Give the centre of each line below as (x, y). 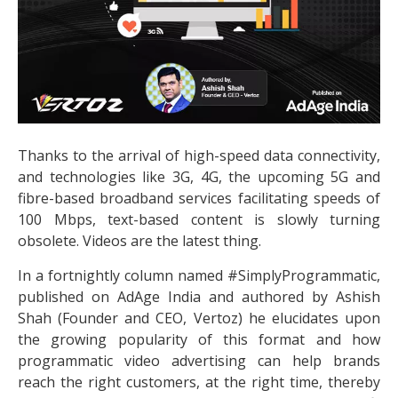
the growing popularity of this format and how (199, 339)
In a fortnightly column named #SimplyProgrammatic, (199, 275)
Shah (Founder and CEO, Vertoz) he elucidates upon (199, 318)
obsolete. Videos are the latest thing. (139, 241)
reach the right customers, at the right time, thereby (199, 382)
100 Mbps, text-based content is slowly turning (199, 220)
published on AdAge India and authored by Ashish (199, 296)
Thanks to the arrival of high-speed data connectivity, (199, 156)
